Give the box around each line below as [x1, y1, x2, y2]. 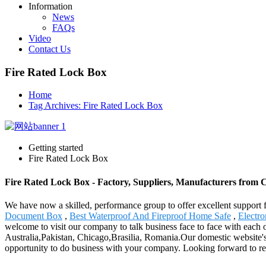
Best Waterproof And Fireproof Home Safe [69, 210, 231, 221]
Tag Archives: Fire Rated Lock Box [28, 100, 163, 111]
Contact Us [28, 44, 71, 54]
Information [28, 1, 72, 11]
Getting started [28, 142, 83, 153]
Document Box [5, 210, 62, 221]
